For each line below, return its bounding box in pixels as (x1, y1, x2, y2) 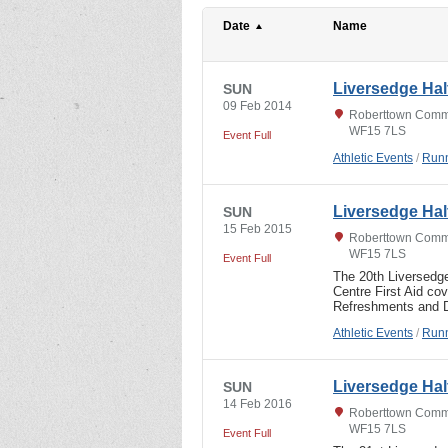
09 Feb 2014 (223, 98, 292, 113)
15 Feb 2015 (223, 221, 292, 236)
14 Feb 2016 (223, 396, 292, 411)
